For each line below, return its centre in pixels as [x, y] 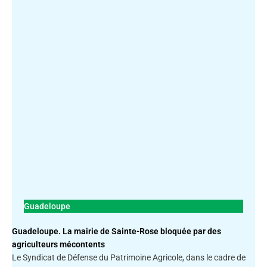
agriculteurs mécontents [58, 245]
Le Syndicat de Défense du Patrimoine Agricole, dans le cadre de [129, 258]
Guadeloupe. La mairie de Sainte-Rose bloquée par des [117, 232]
